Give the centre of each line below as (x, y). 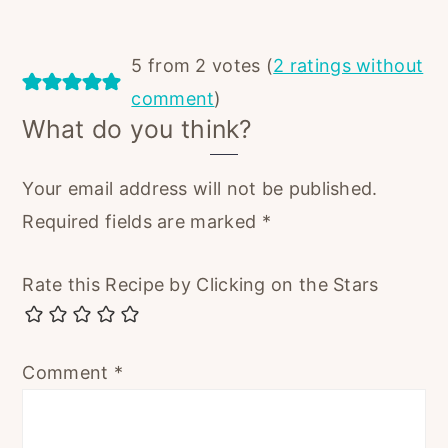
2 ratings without (348, 66)
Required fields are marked (142, 222)
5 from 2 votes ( (202, 66)
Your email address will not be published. (200, 189)
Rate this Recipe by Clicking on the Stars (200, 285)
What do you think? (137, 129)
